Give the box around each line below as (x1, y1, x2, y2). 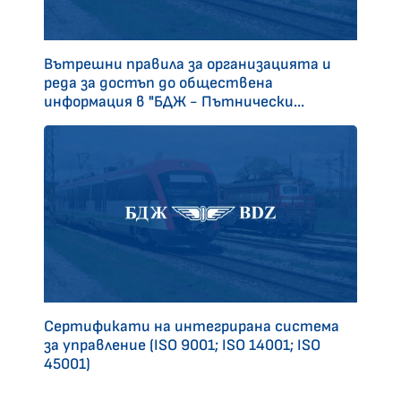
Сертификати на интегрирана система (44, 316, 339, 336)
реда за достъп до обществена (44, 73, 273, 93)
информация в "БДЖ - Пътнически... (44, 92, 304, 112)
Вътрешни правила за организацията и (44, 55, 331, 74)
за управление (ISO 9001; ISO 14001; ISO (44, 335, 320, 354)
